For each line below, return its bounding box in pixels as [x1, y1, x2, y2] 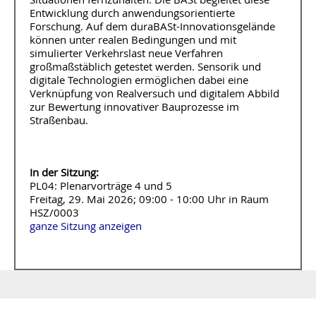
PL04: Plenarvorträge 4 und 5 [30, 179, 172, 193]
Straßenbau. [30, 113, 88, 127]
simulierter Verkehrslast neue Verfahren [30, 46, 223, 60]
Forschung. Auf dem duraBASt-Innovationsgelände [30, 19, 275, 33]
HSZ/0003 [30, 206, 79, 220]
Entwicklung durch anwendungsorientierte [30, 6, 235, 20]
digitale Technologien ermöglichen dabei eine [30, 73, 248, 87]
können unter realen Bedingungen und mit [30, 32, 236, 47]
